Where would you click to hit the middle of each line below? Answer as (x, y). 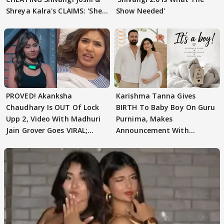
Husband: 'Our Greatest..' (161, 142)
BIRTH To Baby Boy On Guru (166, 107)
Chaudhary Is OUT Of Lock (53, 107)
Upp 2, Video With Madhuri (53, 119)
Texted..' (21, 22)
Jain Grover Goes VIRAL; (47, 130)
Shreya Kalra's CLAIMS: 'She (54, 10)
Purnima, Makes (144, 119)
